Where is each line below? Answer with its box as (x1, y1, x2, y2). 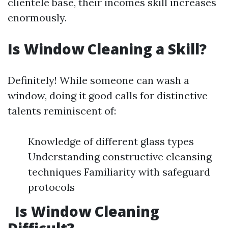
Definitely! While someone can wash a (8, 74, 189, 87)
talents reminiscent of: (8, 104, 116, 117)
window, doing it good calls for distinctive (8, 89, 208, 102)
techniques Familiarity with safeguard (28, 165, 210, 178)
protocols (28, 181, 75, 193)
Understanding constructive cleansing (28, 150, 212, 163)
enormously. (8, 11, 67, 24)
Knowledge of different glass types (28, 135, 194, 148)
